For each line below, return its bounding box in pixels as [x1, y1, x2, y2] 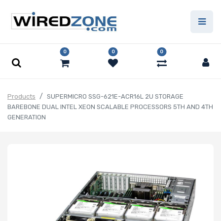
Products [7, 93, 36, 101]
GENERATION [7, 113, 46, 121]
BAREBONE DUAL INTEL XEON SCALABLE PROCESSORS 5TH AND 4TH [7, 103, 213, 111]
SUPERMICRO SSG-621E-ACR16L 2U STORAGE [47, 93, 184, 101]
